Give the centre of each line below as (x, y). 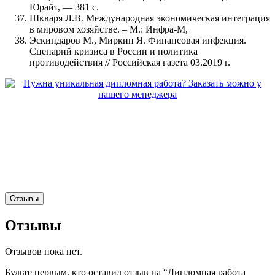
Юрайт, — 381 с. (64, 7)
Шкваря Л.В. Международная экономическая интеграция (150, 18)
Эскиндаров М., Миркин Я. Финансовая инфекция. (138, 40)
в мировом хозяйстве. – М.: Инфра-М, (109, 29)
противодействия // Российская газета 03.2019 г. (130, 62)
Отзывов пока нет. (44, 251)
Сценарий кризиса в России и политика (114, 51)
